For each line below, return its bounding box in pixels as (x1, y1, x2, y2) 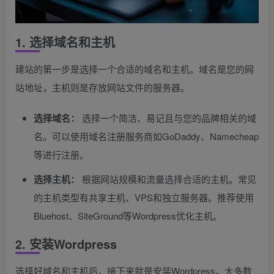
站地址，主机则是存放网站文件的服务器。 (15, 80, 190, 94)
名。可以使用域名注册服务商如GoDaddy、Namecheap (34, 129, 259, 143)
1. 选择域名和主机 (15, 32, 115, 51)
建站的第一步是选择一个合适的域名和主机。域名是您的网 (15, 62, 254, 75)
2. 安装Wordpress (15, 234, 117, 253)
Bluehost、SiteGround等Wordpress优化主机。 (34, 209, 222, 222)
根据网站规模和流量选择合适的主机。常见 (80, 172, 256, 185)
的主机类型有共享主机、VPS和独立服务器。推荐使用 (34, 190, 254, 204)
